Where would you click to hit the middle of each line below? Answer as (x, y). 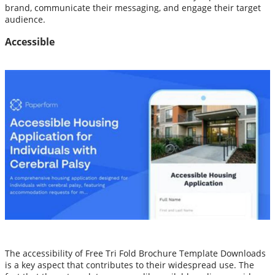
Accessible (30, 41)
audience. (25, 19)
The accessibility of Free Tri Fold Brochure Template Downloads (135, 253)
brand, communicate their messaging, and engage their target (133, 7)
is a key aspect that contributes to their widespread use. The (130, 265)
